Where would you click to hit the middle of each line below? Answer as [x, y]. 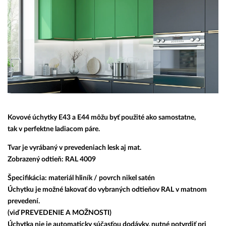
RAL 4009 [80, 160]
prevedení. [24, 202]
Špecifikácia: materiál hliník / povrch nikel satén [81, 178]
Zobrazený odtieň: [36, 160]
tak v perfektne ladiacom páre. [54, 129]
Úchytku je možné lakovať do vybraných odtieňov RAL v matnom [107, 190]
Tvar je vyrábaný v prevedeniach [58, 148]
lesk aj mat [124, 148]
